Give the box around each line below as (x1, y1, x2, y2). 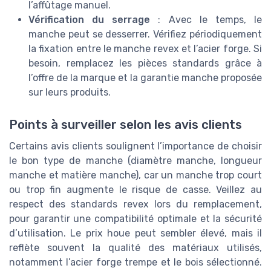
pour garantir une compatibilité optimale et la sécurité (9, 212, 262, 224)
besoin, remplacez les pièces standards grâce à (28, 57, 262, 69)
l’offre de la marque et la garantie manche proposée (28, 71, 262, 83)
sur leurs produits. (28, 86, 111, 98)
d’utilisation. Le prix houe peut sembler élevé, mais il (9, 227, 262, 239)
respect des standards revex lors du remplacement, (9, 198, 262, 210)
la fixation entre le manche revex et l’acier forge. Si (28, 42, 262, 54)
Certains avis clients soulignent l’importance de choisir (9, 140, 262, 152)
